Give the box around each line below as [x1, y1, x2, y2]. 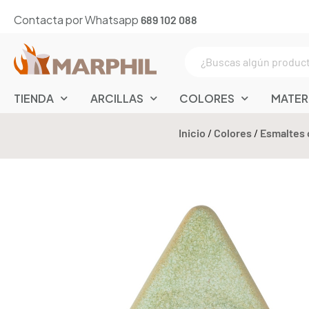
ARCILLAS [90, 90, 143, 106]
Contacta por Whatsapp [14, 12, 141, 27]
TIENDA [14, 90, 54, 106]
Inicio [179, 126, 206, 139]
